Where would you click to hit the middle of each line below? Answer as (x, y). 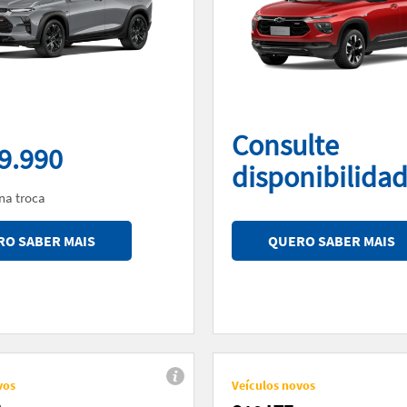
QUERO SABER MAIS (332, 240)
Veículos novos (273, 385)
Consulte (285, 145)
